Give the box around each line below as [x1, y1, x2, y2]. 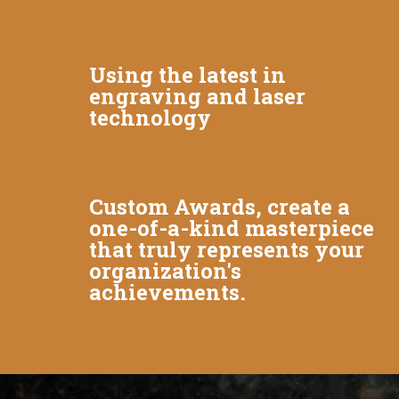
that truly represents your [89, 234, 364, 264]
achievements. [89, 277, 246, 306]
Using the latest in [89, 60, 286, 89]
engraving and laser [89, 81, 305, 110]
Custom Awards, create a [89, 191, 350, 221]
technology [89, 102, 211, 132]
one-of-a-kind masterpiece [89, 213, 374, 242]
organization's [89, 256, 241, 285]
